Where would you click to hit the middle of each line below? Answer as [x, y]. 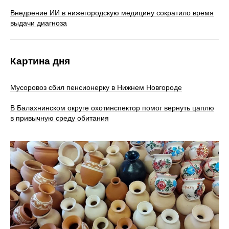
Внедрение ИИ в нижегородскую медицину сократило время [112, 13]
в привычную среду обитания [60, 118]
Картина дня [40, 61]
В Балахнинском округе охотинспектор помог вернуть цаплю [112, 108]
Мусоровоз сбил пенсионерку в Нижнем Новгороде [96, 88]
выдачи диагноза [39, 23]
